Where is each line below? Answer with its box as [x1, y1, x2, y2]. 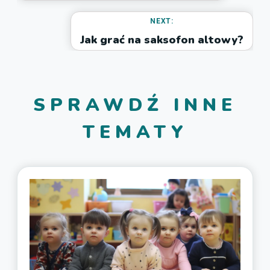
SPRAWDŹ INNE [33, 93, 237, 118]
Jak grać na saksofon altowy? [80, 33, 243, 48]
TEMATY [82, 120, 188, 145]
